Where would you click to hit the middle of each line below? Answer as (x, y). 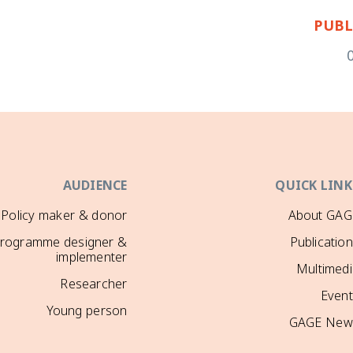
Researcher (94, 285)
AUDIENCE (95, 186)
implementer (92, 258)
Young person (87, 312)
